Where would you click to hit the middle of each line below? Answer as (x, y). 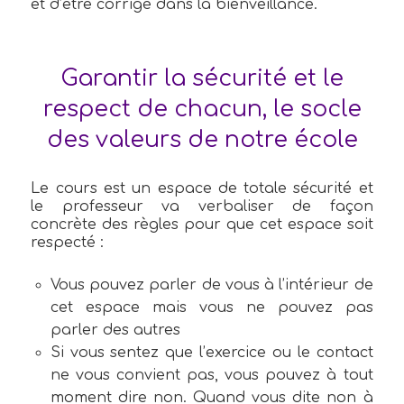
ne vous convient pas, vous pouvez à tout (211, 376)
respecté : (68, 242)
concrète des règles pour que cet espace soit (202, 224)
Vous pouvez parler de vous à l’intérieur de (211, 285)
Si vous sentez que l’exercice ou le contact (211, 353)
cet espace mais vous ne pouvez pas (211, 308)
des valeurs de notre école (202, 139)
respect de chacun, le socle (202, 109)
